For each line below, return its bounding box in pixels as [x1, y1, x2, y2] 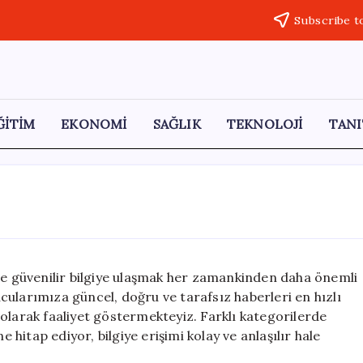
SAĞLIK [152, 116, 201, 132]
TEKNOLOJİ [226, 116, 303, 132]
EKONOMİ [61, 116, 127, 132]
